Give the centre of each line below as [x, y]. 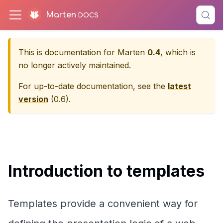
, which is [178, 52]
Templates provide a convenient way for [103, 204]
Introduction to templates [106, 171]
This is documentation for [68, 52]
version [33, 99]
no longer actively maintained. [75, 65]
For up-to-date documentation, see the [93, 86]
